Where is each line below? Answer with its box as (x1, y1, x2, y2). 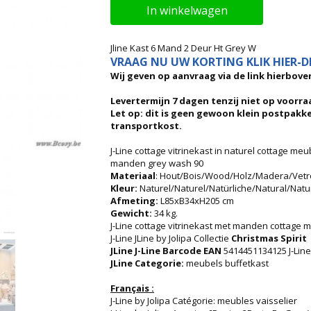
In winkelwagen (146, 3, 228, 18)
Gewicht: (110, 207, 154, 219)
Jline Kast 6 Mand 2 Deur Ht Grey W (110, 42, 256, 54)
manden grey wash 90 (110, 157, 203, 169)
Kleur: (110, 182, 140, 194)
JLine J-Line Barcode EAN (110, 244, 224, 257)
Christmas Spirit (231, 232, 307, 244)
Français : (110, 282, 154, 294)
